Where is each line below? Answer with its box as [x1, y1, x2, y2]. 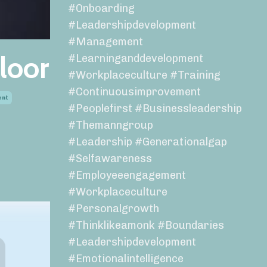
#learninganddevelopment [67, 52, 203, 66]
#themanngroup [67, 119, 153, 132]
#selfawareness [67, 152, 152, 166]
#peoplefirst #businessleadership [67, 102, 242, 116]
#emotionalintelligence [67, 252, 184, 266]
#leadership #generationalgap [67, 135, 227, 149]
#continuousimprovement [67, 85, 201, 99]
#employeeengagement [67, 169, 186, 182]
